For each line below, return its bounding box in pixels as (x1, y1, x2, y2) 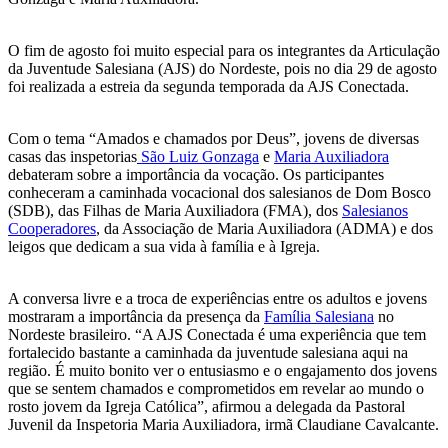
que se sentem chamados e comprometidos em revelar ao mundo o (8, 379, 424, 397)
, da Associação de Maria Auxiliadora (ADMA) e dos (96, 219, 433, 237)
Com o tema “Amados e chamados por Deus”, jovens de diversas (8, 129, 419, 147)
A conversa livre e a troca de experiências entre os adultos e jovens (8, 289, 427, 307)
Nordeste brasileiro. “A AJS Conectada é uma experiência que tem (8, 325, 426, 343)
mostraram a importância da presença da (8, 307, 264, 325)
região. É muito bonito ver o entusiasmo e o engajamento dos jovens (8, 361, 437, 379)
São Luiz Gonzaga (137, 147, 259, 165)
